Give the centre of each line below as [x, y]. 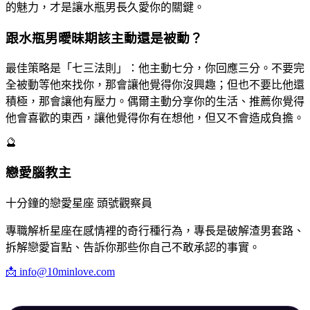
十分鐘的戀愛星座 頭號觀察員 [79, 203]
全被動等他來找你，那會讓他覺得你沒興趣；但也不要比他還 [155, 85]
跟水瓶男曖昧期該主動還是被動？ [104, 38]
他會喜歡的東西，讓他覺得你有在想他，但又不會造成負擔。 [155, 118]
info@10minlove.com [67, 271]
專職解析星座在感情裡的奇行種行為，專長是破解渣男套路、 [155, 230]
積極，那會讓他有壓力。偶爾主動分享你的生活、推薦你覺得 [155, 102]
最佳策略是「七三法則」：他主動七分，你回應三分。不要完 [155, 69]
